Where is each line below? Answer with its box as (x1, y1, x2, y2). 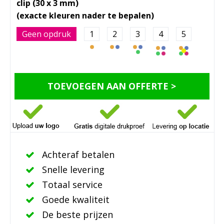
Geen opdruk (21, 28, 71, 39)
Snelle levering (39, 163, 104, 175)
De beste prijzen (39, 208, 113, 220)
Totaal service (39, 178, 102, 190)
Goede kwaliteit (39, 193, 109, 205)
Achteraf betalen (39, 148, 114, 160)
